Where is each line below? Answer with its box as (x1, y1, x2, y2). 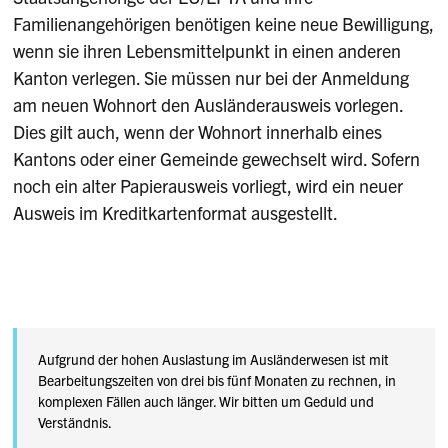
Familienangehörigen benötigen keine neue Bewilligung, (13, 11, 435, 35)
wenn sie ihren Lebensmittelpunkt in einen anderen (13, 38, 402, 62)
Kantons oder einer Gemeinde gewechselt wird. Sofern (13, 146, 421, 170)
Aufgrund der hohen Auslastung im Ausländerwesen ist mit (38, 349, 390, 368)
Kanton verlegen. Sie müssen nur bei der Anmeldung (13, 65, 410, 89)
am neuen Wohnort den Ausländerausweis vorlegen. (13, 92, 404, 116)
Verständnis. (38, 412, 113, 431)
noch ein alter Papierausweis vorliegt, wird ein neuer (13, 173, 404, 197)
